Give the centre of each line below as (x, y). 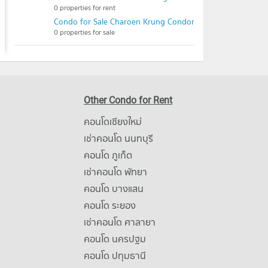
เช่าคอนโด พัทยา (115, 172)
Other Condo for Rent (128, 100)
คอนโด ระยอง (109, 205)
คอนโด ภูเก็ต (108, 155)
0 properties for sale (84, 32)
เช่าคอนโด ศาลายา (119, 222)
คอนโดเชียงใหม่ (112, 121)
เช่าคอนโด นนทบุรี (118, 138)
